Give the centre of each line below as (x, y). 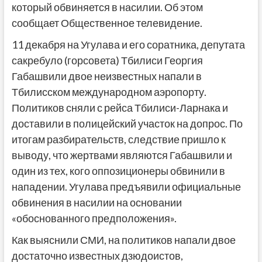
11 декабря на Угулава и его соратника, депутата (128, 44)
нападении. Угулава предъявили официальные (126, 186)
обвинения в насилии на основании (96, 202)
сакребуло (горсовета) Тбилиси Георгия (107, 60)
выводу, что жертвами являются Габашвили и (122, 155)
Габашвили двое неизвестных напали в (106, 76)
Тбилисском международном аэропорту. (109, 92)
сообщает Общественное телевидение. (107, 23)
